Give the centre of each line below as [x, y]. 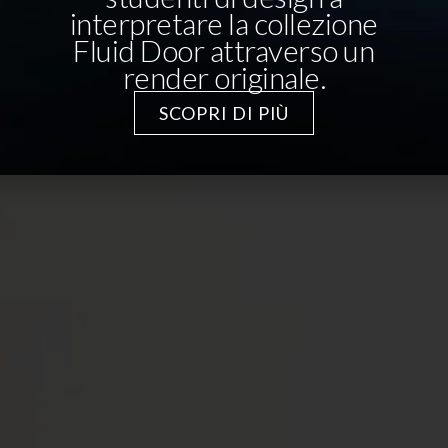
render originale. [224, 76]
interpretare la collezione [223, 22]
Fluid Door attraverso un [224, 49]
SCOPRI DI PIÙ [224, 112]
